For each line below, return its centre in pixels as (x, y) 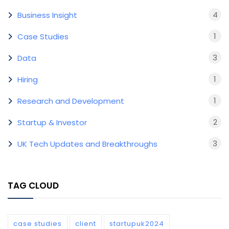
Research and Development (71, 101)
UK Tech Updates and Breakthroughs (87, 144)
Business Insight (47, 15)
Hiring (28, 80)
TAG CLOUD (33, 186)
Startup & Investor (52, 123)
